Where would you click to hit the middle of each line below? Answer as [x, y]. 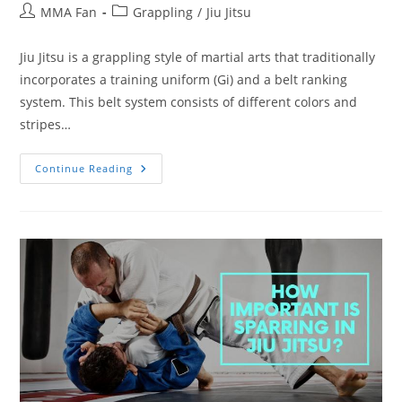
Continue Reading [84, 169]
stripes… [46, 125]
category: [139, 31]
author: [41, 31]
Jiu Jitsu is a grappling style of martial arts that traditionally [198, 57]
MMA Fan [69, 13]
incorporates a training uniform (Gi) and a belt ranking [184, 80]
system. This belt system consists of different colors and [189, 102]
